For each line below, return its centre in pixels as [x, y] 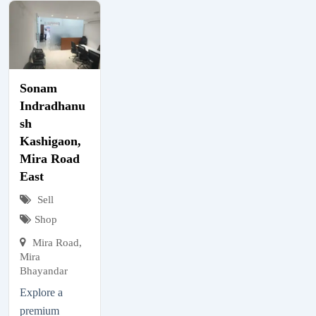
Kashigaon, [50, 141]
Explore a [41, 292]
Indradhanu [53, 105]
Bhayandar [44, 271]
